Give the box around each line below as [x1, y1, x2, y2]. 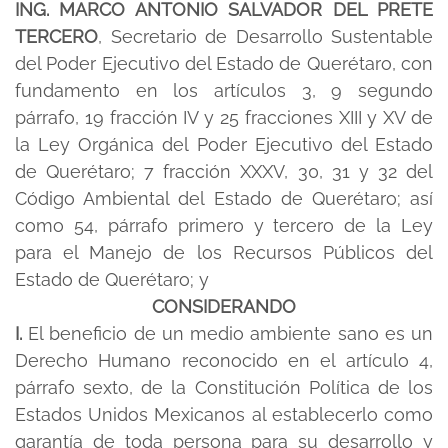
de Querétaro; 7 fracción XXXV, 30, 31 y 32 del [15, 161, 433, 182]
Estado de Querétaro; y [15, 269, 214, 290]
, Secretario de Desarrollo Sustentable [98, 26, 433, 47]
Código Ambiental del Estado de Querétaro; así [15, 188, 433, 209]
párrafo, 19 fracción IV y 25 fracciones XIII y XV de [15, 107, 433, 128]
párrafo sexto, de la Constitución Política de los [15, 377, 433, 398]
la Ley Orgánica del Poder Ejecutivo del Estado [15, 134, 433, 155]
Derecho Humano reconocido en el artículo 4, [15, 350, 433, 371]
